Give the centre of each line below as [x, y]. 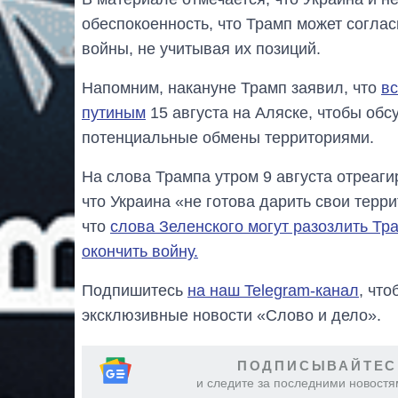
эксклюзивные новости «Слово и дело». [231, 315]
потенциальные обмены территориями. [228, 137]
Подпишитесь [135, 290]
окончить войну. [140, 251]
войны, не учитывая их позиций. [201, 48]
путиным [114, 112]
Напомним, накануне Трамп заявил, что [231, 88]
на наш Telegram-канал [273, 290]
